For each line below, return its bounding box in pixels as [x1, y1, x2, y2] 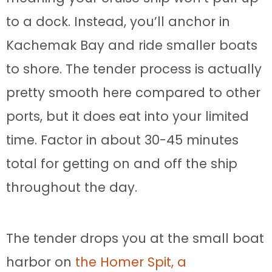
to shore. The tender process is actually [6, 60, 262, 78]
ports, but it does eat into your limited [6, 107, 249, 126]
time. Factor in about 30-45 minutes [6, 131, 239, 149]
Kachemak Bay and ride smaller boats [6, 36, 257, 55]
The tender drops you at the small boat [6, 229, 264, 248]
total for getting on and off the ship [6, 155, 237, 173]
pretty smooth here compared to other [6, 84, 260, 102]
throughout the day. [6, 178, 137, 197]
